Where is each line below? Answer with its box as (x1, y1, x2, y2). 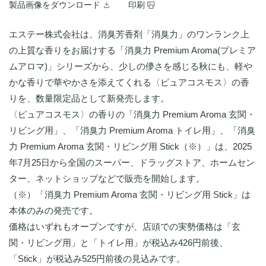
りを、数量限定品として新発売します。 (9, 93, 169, 103)
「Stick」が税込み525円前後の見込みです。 (9, 253, 185, 264)
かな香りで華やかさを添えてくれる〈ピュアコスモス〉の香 (9, 77, 249, 87)
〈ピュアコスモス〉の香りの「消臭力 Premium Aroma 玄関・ (9, 109, 255, 119)
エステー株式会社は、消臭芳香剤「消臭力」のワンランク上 (9, 28, 249, 39)
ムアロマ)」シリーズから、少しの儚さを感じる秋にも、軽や (9, 61, 252, 71)
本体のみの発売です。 (9, 205, 98, 216)
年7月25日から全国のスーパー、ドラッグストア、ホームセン (9, 157, 255, 167)
